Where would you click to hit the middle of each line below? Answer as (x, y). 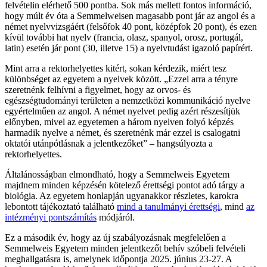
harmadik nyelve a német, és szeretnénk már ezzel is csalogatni (122, 133)
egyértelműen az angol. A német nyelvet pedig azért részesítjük (122, 111)
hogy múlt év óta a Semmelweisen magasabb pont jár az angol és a (130, 16)
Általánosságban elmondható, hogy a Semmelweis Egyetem (117, 175)
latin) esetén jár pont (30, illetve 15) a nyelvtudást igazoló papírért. (129, 48)
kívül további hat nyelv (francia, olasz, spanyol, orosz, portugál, (124, 38)
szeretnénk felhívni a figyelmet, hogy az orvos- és (98, 90)
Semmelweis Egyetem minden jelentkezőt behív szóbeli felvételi (125, 249)
